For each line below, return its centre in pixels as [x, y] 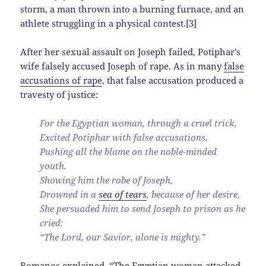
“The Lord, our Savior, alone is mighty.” [123, 237]
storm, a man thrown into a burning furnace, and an [132, 9]
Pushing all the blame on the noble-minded [129, 152]
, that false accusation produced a [173, 80]
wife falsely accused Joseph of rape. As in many [122, 66]
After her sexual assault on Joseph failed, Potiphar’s [131, 52]
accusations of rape [61, 80]
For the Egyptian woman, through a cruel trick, [139, 123]
